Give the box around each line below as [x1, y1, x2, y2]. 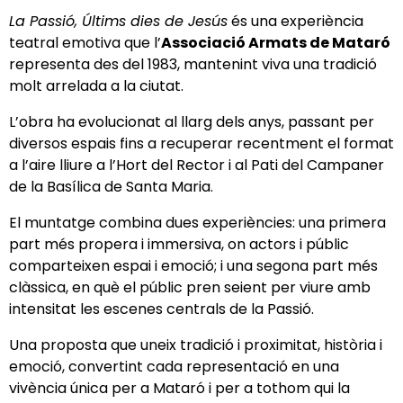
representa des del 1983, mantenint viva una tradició [9, 54, 377, 75]
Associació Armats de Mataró [161, 32, 390, 53]
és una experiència [228, 11, 363, 31]
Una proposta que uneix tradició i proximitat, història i [9, 335, 382, 355]
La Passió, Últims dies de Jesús [9, 11, 228, 31]
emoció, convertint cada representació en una [9, 356, 339, 377]
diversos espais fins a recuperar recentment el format [9, 133, 394, 154]
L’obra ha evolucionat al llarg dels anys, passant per [9, 112, 374, 132]
